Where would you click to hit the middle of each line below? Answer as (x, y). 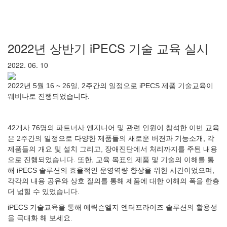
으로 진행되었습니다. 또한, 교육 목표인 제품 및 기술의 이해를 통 (111, 159)
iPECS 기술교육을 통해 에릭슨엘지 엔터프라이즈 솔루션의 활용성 (112, 207)
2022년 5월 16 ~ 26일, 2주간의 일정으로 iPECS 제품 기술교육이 (110, 85)
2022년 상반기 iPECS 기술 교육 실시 (108, 48)
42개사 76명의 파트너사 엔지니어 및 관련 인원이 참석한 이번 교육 (113, 127)
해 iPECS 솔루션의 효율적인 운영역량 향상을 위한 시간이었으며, (111, 170)
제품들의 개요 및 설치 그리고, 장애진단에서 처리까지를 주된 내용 (112, 149)
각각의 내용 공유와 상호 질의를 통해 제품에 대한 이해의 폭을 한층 (113, 181)
